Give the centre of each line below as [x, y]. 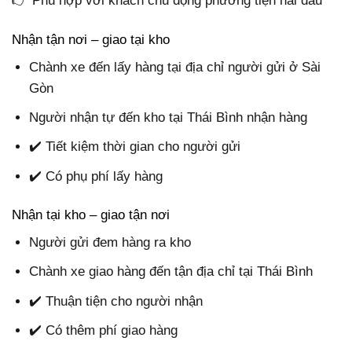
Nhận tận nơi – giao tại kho [91, 39]
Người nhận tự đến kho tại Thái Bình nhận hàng [169, 118]
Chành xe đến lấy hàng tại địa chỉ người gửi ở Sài [175, 67]
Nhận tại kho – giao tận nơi [91, 214]
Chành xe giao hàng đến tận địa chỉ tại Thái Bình [171, 272]
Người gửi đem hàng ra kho [110, 243]
